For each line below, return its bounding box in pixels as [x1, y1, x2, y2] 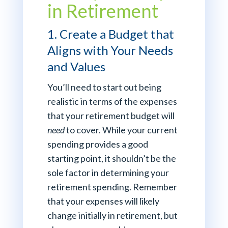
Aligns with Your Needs [47, 43, 173, 58]
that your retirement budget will [47, 110, 175, 122]
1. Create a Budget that [47, 26, 174, 42]
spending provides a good [47, 138, 148, 150]
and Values [47, 59, 105, 74]
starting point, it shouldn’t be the [47, 153, 176, 164]
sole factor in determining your [47, 167, 169, 179]
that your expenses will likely [47, 195, 159, 207]
